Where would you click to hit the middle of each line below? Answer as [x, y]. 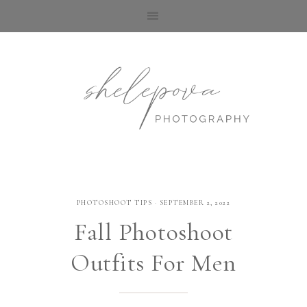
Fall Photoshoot [153, 232]
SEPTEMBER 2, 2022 [195, 203]
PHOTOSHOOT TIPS [114, 203]
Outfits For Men [153, 263]
